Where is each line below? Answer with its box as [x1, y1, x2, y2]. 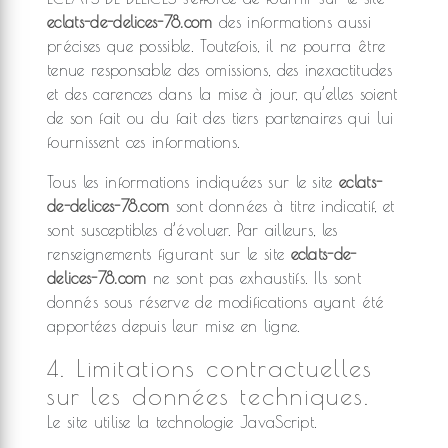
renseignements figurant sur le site [47, 245, 291, 263]
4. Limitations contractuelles [47, 354, 373, 382]
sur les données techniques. [47, 382, 370, 410]
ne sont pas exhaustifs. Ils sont [146, 269, 362, 287]
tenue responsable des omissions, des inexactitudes [47, 61, 393, 79]
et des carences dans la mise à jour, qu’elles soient [47, 85, 398, 103]
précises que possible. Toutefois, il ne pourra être [47, 37, 386, 55]
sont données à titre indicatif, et [169, 197, 395, 215]
